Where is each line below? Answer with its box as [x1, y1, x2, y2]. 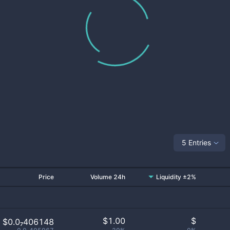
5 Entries [182, 138, 211, 147]
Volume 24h [90, 173, 125, 181]
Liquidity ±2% [156, 173, 196, 181]
